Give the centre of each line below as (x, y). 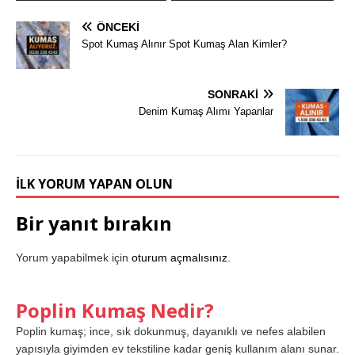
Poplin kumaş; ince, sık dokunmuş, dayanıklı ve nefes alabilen (171, 332)
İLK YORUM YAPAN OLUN (94, 184)
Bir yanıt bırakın (94, 223)
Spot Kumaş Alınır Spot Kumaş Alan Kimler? (184, 44)
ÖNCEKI (118, 27)
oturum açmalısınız (179, 258)
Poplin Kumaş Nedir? (115, 311)
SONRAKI (233, 94)
